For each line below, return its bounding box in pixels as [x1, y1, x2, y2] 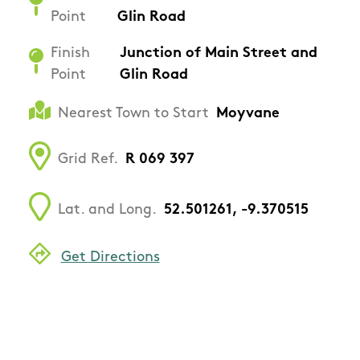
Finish [51, 46, 90, 62]
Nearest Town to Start [58, 106, 209, 122]
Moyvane [216, 106, 280, 122]
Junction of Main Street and [119, 46, 317, 62]
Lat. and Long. [58, 202, 157, 219]
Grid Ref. [58, 152, 118, 168]
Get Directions [60, 249, 160, 265]
